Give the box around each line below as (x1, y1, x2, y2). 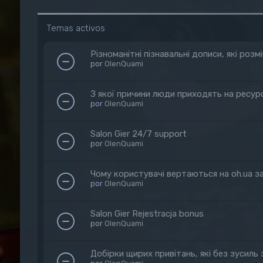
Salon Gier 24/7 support (90, 129, 187, 139)
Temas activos (46, 23, 105, 33)
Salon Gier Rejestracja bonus (90, 208, 204, 219)
